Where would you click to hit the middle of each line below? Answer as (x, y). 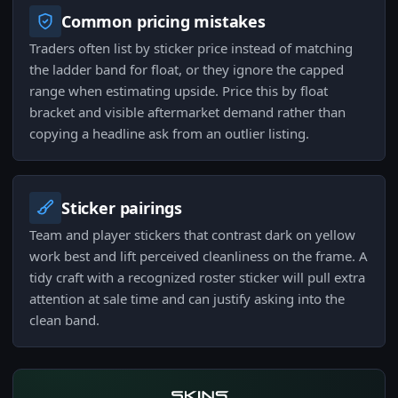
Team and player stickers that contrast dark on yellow (192, 235)
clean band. (64, 320)
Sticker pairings (122, 208)
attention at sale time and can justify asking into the (187, 298)
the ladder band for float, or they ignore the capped (187, 69)
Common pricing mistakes (163, 21)
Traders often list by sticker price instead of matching (191, 48)
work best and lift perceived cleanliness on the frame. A (199, 256)
